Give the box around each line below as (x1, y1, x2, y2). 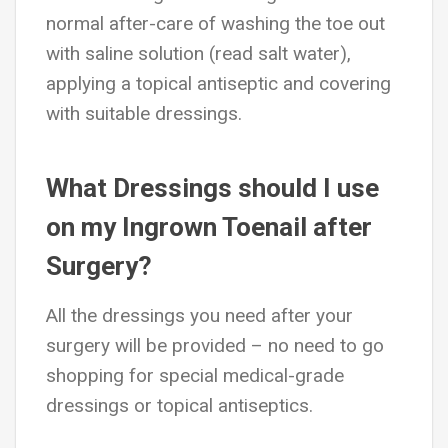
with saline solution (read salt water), (46, 42, 351, 65)
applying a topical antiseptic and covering (46, 72, 391, 95)
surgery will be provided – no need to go (46, 334, 384, 357)
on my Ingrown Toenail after (46, 212, 372, 242)
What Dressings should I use (46, 173, 379, 203)
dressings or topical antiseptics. (46, 394, 313, 417)
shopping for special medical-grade (46, 364, 344, 387)
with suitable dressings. (46, 102, 242, 125)
